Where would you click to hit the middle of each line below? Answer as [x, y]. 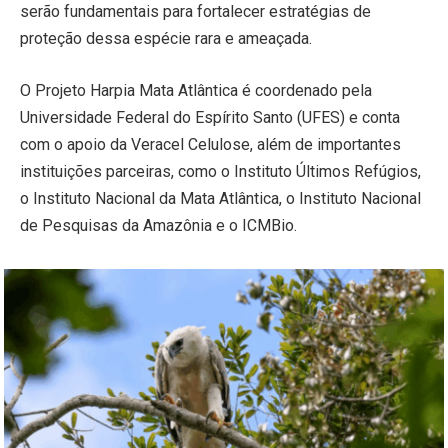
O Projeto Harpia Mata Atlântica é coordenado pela [196, 90]
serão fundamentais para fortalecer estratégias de [195, 12]
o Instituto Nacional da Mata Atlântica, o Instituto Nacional [220, 198]
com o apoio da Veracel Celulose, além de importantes [210, 144]
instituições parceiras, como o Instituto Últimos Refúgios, [220, 171]
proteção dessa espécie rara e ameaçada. [166, 39]
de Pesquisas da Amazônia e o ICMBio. [158, 225]
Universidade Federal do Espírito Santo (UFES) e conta [210, 117]
